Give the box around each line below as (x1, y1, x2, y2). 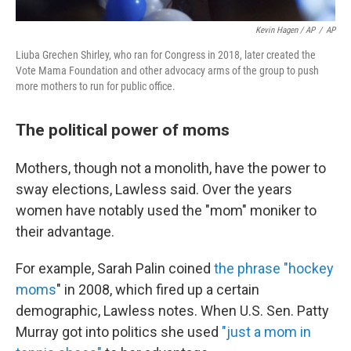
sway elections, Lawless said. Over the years (16, 181, 292, 197)
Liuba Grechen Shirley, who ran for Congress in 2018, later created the (16, 49, 316, 61)
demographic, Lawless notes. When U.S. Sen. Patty (16, 302, 329, 319)
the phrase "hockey (211, 260, 334, 277)
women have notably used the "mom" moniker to (16, 202, 317, 219)
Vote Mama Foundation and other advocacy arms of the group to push (16, 64, 319, 77)
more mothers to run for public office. (16, 80, 175, 92)
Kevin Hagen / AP (255, 25, 315, 35)
